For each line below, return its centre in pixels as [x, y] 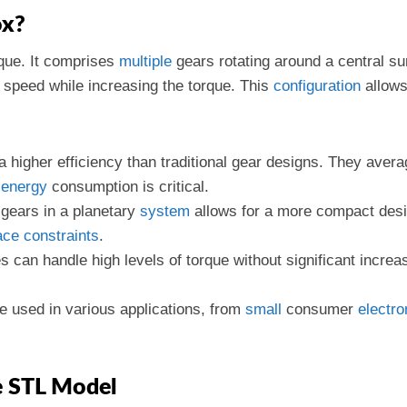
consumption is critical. [128, 187]
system [165, 211]
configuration [317, 86]
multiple [145, 61]
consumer [320, 309]
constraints [61, 236]
